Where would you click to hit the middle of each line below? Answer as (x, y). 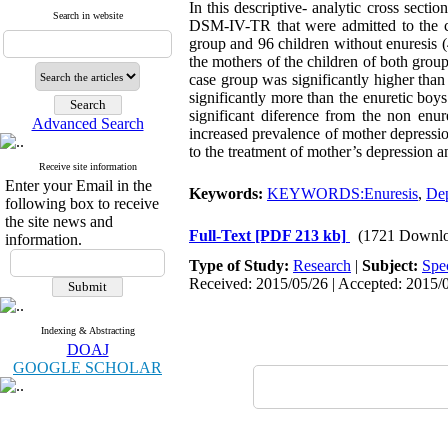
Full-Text (222, 235)
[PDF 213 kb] (300, 235)
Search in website (87, 15)
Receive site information (87, 166)
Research (322, 265)
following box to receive (82, 203)
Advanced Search (87, 123)
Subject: (392, 265)
